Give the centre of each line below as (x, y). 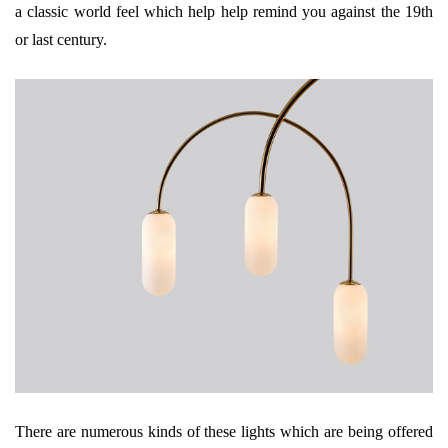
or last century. (61, 39)
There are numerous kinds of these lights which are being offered (224, 431)
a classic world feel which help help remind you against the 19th (224, 11)
